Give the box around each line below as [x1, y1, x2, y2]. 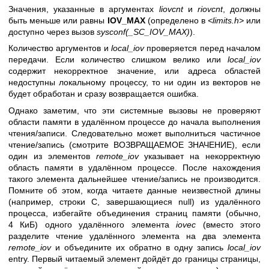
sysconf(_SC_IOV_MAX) [97, 27, 190, 37]
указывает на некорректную [138, 151, 261, 161]
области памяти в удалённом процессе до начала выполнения [8, 116, 261, 127]
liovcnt [159, 4, 183, 14]
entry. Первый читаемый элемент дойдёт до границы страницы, [8, 253, 261, 264]
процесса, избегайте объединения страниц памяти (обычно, [8, 208, 261, 218]
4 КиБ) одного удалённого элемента [8, 219, 177, 229]
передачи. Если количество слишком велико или [8, 55, 228, 65]
